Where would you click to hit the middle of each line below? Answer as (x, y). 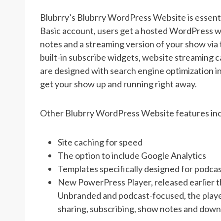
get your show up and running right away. (118, 84)
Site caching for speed (100, 142)
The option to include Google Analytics (132, 155)
